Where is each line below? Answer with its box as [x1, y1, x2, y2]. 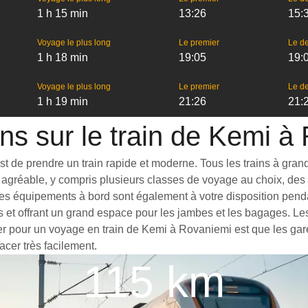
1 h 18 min [36, 52, 88, 63]
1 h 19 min [36, 96, 88, 107]
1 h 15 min [36, 8, 88, 19]
